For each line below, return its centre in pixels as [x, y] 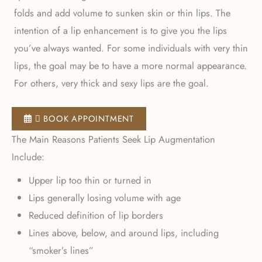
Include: [28, 156]
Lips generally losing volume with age [104, 197]
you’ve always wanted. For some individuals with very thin [131, 48]
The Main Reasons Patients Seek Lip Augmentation [113, 139]
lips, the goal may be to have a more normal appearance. [130, 65]
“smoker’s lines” [61, 250]
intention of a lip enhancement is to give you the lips [120, 30]
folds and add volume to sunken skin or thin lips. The [122, 13]
